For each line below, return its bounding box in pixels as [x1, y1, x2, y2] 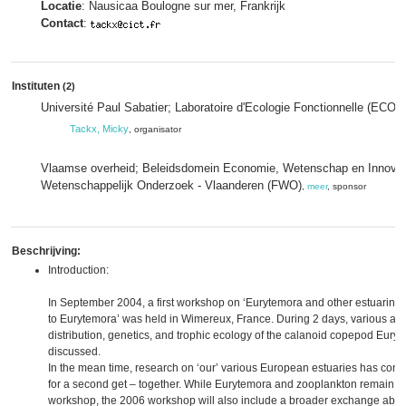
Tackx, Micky [70, 123, 129, 134]
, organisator [129, 124, 181, 134]
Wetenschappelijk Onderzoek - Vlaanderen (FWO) [41, 179, 302, 192]
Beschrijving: [12, 245, 81, 257]
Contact [41, 16, 83, 30]
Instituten [12, 80, 63, 92]
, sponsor [327, 181, 366, 191]
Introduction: [48, 264, 109, 276]
